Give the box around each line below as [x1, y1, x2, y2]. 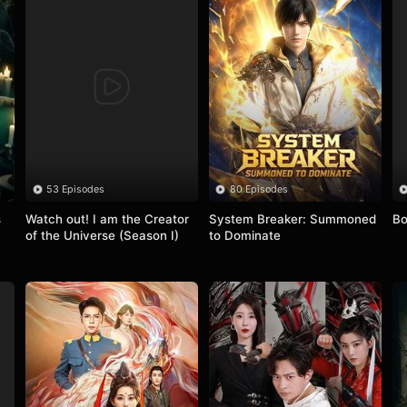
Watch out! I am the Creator [25, 211, 189, 226]
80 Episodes [230, 183, 289, 195]
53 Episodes [46, 183, 105, 195]
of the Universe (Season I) [25, 227, 179, 243]
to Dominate [208, 227, 281, 243]
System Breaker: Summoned [208, 211, 376, 226]
